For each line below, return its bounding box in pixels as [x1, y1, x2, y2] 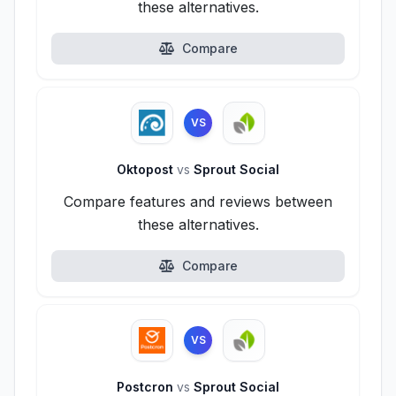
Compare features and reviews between [64, 193, 332, 210]
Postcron [117, 379, 177, 394]
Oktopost [117, 162, 177, 177]
